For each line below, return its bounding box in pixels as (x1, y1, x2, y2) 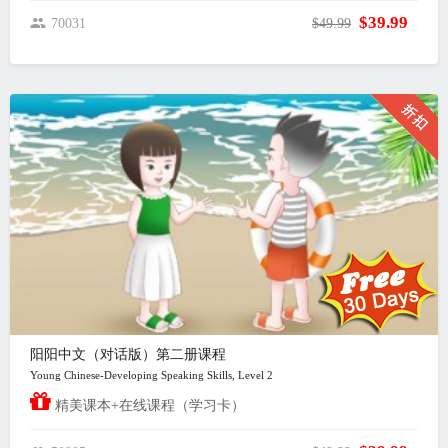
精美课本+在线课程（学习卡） (51, 397, 245, 413)
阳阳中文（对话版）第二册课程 (30, 346, 226, 362)
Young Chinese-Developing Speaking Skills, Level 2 (30, 368, 276, 381)
